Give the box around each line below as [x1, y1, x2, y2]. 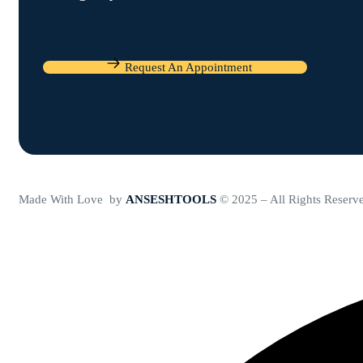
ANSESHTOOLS [126, 192, 216, 206]
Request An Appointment [125, 60, 252, 74]
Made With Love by [19, 192, 126, 206]
